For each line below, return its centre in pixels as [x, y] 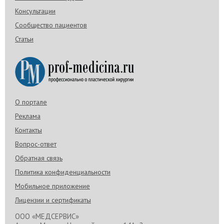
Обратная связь [39, 158]
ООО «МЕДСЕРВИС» [47, 216]
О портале [31, 102]
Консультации [35, 11]
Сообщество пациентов [51, 25]
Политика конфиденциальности [63, 172]
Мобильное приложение [52, 186]
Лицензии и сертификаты [53, 200]
